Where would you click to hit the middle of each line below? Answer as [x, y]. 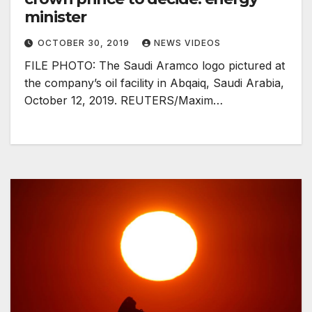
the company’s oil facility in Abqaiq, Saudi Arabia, [154, 83]
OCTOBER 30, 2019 [85, 43]
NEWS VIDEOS [187, 43]
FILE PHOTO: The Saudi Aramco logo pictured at [155, 66]
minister [56, 17]
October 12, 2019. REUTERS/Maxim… [124, 101]
